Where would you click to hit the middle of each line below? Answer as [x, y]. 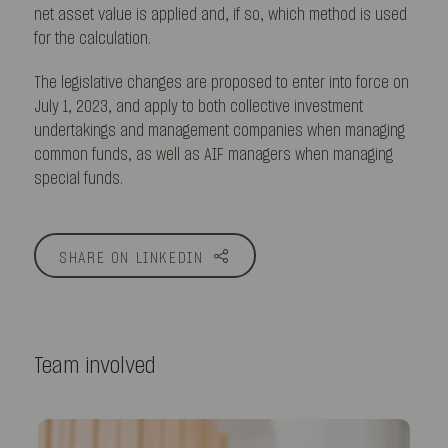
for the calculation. [92, 38]
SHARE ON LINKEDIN [131, 258]
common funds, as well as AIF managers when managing [213, 154]
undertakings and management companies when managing [219, 130]
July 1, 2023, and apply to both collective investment [198, 106]
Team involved [94, 366]
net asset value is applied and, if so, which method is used [220, 14]
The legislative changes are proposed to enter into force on [221, 82]
